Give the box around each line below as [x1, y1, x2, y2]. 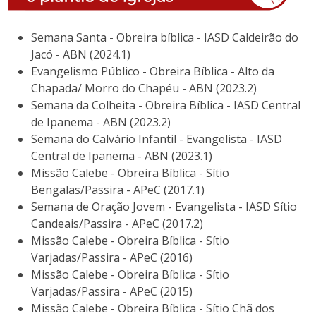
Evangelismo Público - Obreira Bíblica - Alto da [31, 63, 274, 80]
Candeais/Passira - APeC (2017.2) [31, 216, 203, 232]
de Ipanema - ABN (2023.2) [31, 114, 171, 130]
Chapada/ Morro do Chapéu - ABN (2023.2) [31, 80, 257, 97]
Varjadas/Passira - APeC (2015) [31, 284, 193, 300]
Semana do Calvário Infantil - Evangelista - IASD [31, 131, 282, 147]
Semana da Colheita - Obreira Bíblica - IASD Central [31, 97, 300, 114]
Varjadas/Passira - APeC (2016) [31, 250, 193, 266]
